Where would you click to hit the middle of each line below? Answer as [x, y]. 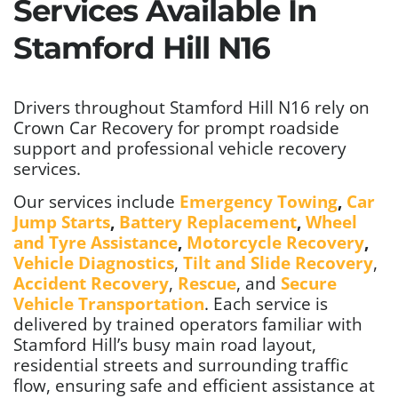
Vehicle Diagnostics [94, 263]
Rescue [205, 283]
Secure [306, 283]
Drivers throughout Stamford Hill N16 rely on [191, 107]
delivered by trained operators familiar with [188, 324]
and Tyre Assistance [96, 243]
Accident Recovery [91, 283]
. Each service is [266, 304]
